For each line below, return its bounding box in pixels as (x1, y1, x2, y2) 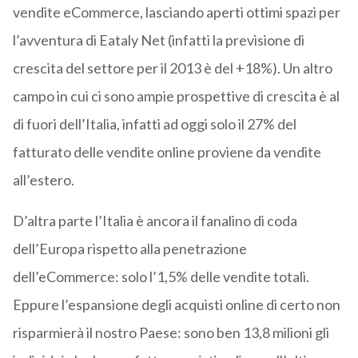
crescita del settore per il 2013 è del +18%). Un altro (12, 59, 332, 78)
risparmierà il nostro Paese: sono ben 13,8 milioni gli (12, 324, 329, 342)
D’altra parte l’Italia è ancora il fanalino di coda (12, 212, 297, 230)
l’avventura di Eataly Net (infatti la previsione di (12, 31, 304, 50)
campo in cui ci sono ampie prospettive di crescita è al (12, 87, 340, 105)
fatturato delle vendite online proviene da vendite (12, 143, 321, 161)
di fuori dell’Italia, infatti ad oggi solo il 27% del (12, 115, 296, 133)
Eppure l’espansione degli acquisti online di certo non (12, 296, 340, 314)
